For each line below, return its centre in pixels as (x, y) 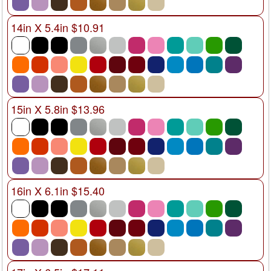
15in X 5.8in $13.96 (58, 109)
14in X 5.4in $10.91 (58, 27)
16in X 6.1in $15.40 (58, 190)
